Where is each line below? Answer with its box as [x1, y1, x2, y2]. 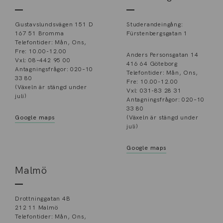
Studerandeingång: [126, 20, 183, 28]
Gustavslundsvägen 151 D [15, 20, 94, 28]
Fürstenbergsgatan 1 [126, 29, 188, 37]
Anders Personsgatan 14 [126, 51, 199, 59]
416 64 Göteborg [126, 60, 178, 68]
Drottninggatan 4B [15, 195, 71, 203]
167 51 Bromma [15, 29, 64, 37]
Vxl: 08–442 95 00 [15, 56, 71, 64]
